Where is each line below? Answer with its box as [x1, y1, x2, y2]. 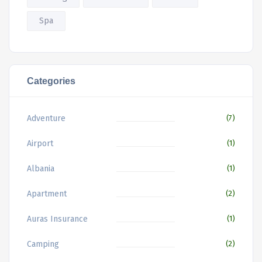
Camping [27, 239, 59, 250]
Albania [27, 164, 54, 174]
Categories [27, 75, 75, 87]
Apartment [27, 189, 67, 199]
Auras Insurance [27, 214, 88, 225]
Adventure [27, 113, 65, 124]
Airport [27, 139, 53, 149]
